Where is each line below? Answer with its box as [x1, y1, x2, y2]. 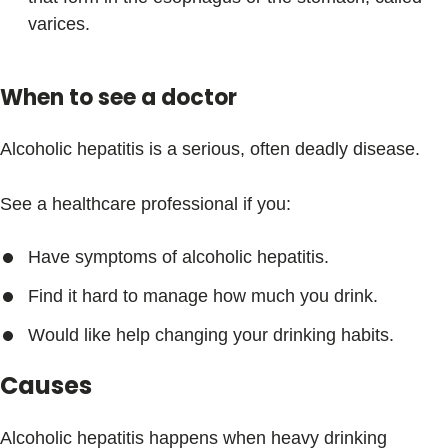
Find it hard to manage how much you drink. [28, 286, 378, 306]
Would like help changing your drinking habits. [28, 325, 394, 345]
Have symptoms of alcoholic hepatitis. [28, 247, 329, 267]
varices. [28, 14, 90, 34]
